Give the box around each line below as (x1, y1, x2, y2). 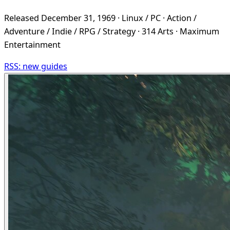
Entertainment (4, 39, 61, 51)
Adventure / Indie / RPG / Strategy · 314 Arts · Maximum (4, 26, 219, 37)
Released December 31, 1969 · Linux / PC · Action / (4, 12, 197, 24)
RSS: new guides (4, 61, 67, 72)
